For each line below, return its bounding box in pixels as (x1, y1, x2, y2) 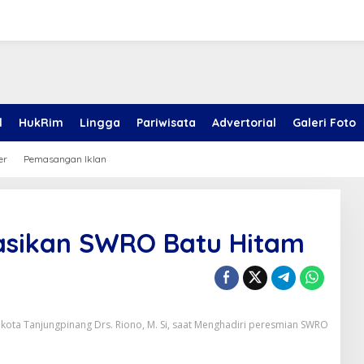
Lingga (80, 115, 120, 130)
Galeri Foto (292, 115, 356, 130)
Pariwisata (136, 115, 196, 130)
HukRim (19, 115, 63, 130)
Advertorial (212, 115, 276, 130)
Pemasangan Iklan (24, 153, 106, 165)
